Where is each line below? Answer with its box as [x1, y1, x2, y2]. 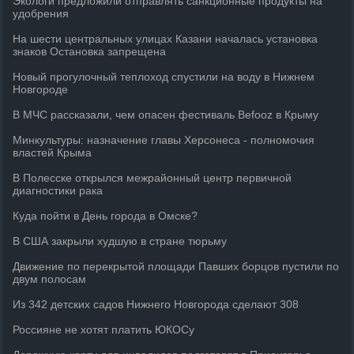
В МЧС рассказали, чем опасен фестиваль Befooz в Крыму [13, 108, 319, 121]
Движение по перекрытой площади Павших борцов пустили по [13, 260, 340, 273]
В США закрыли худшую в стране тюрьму [13, 235, 228, 247]
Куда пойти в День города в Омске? [13, 209, 198, 222]
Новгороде [13, 83, 69, 96]
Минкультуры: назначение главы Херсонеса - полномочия [13, 134, 315, 146]
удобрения [13, 7, 70, 20]
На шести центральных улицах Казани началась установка [13, 32, 318, 45]
